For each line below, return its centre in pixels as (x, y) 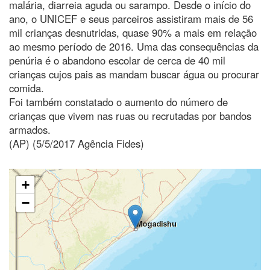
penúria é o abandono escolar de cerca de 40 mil (117, 60)
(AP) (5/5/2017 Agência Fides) (77, 143)
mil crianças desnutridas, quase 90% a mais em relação (133, 32)
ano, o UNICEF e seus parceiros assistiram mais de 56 (131, 18)
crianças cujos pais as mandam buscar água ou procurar (134, 74)
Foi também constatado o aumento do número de (118, 102)
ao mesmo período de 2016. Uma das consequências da (134, 46)
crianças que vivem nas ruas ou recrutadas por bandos (130, 115)
